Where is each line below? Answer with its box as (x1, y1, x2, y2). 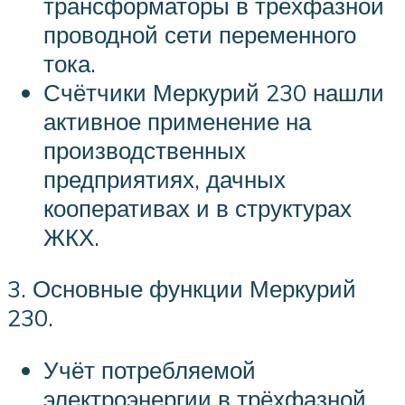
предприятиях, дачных (43, 164, 286, 193)
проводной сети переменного (43, 19, 356, 49)
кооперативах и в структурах (43, 193, 352, 222)
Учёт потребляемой (43, 354, 256, 384)
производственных (43, 135, 246, 165)
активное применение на (43, 106, 311, 136)
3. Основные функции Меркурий (7, 274, 356, 304)
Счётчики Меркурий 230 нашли (43, 77, 384, 107)
